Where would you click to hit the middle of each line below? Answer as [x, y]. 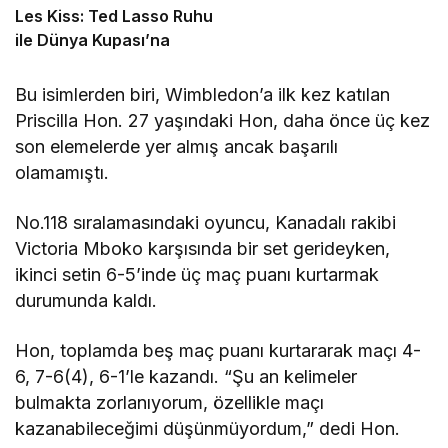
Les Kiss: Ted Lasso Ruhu [114, 16]
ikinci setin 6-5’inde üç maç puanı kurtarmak [197, 275]
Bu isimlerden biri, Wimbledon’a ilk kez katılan [203, 95]
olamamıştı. [62, 173]
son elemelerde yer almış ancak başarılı [177, 147]
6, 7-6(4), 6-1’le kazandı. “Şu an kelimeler [186, 377]
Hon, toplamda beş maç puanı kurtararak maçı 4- [218, 351]
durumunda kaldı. [86, 301]
